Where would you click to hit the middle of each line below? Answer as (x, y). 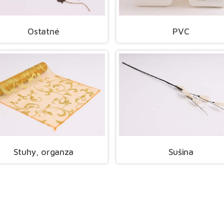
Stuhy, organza (43, 151)
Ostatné (43, 31)
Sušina (181, 151)
